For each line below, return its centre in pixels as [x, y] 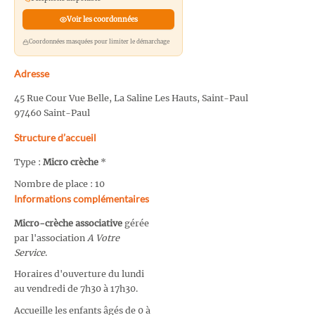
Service [30, 252]
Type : [28, 162]
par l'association [51, 238]
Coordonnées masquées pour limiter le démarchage [99, 42]
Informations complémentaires [82, 198]
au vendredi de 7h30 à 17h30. [76, 289]
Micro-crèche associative [68, 223]
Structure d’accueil [55, 138]
